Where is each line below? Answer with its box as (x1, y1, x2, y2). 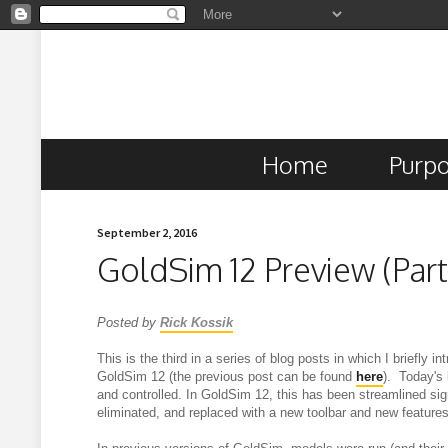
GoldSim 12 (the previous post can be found (96, 368, 356, 384)
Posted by (96, 314, 160, 330)
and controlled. (96, 386, 186, 402)
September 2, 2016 (97, 225, 198, 240)
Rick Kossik (159, 314, 233, 330)
